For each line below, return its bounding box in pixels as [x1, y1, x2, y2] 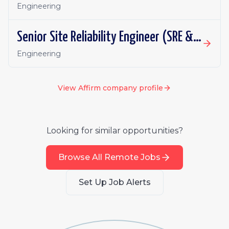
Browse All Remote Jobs [58, 152, 161, 162]
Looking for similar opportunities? [46, 126, 183, 135]
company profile [101, 83, 163, 93]
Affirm [78, 83, 101, 93]
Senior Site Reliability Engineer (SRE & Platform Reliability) [193, 30, 201, 44]
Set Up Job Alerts [78, 177, 151, 187]
